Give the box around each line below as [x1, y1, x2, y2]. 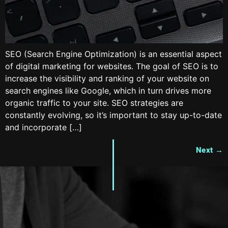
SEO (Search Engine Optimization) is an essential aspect [5, 48, 222, 59]
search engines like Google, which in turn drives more [5, 85, 211, 96]
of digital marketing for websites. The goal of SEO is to [5, 61, 218, 71]
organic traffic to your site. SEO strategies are [5, 97, 183, 108]
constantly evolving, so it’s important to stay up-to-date [5, 109, 222, 120]
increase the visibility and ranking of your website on [5, 73, 209, 83]
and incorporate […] [5, 122, 82, 132]
